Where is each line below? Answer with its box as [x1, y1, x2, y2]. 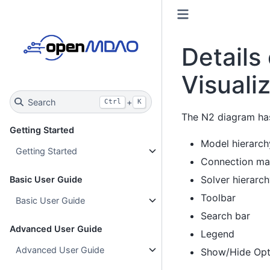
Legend [200, 228, 234, 240]
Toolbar [200, 192, 236, 204]
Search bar [200, 210, 250, 222]
